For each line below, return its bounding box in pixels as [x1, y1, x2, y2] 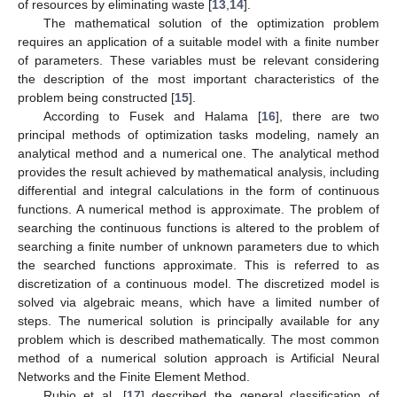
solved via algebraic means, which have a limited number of [18, 295, 379, 310]
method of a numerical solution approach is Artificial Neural [18, 351, 379, 366]
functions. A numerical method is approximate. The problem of [18, 202, 379, 217]
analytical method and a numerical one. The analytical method [18, 146, 379, 161]
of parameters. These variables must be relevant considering [18, 53, 379, 68]
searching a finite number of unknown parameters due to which [18, 239, 379, 254]
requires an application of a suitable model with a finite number [18, 35, 379, 50]
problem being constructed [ [18, 90, 175, 105]
